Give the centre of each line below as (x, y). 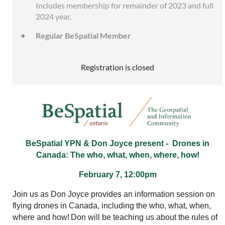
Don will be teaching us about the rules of (144, 217)
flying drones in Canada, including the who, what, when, (112, 206)
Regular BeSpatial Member (83, 36)
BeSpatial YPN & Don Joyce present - (98, 144)
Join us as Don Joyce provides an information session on (114, 194)
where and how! (41, 217)
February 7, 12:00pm (118, 175)
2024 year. (53, 17)
